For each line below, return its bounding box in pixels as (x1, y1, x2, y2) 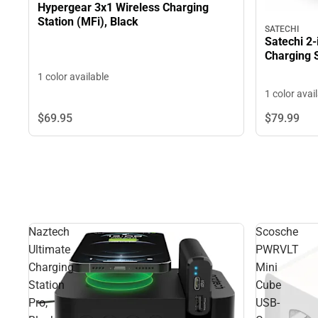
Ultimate (28, 242, 70, 256)
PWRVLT (256, 242, 299, 256)
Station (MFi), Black (38, 15, 138, 29)
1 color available (38, 71, 109, 83)
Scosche (256, 224, 298, 238)
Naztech (28, 224, 70, 238)
